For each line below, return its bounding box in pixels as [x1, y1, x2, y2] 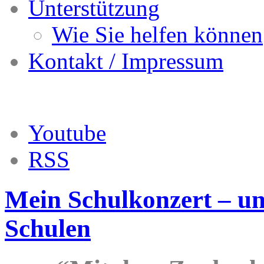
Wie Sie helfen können [52, 22, 263, 47]
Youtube [28, 120, 106, 146]
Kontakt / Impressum [28, 48, 223, 74]
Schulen [5, 214, 91, 243]
